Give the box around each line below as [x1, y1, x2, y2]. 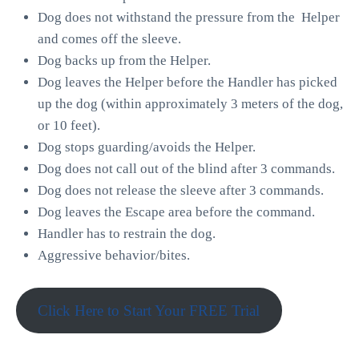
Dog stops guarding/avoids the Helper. [38, 139, 256, 155]
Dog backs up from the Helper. [38, 53, 211, 68]
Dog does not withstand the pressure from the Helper [38, 10, 340, 25]
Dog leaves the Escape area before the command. [38, 204, 315, 220]
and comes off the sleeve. [38, 31, 181, 46]
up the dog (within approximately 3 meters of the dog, [38, 96, 343, 111]
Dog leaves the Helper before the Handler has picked [38, 75, 337, 90]
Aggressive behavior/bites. [38, 248, 190, 263]
